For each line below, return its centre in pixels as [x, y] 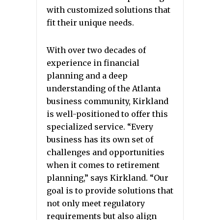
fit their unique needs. [90, 23]
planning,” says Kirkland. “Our [108, 178]
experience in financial [93, 63]
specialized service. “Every [100, 127]
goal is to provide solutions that [110, 191]
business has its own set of [100, 139]
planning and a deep [87, 76]
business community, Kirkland [108, 101]
